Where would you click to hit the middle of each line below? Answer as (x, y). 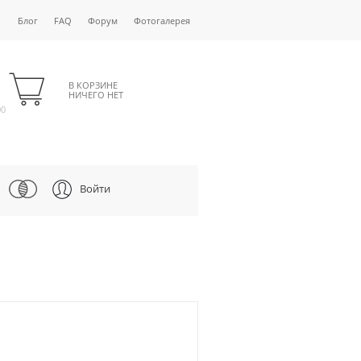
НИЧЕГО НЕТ (95, 95)
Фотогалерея (162, 21)
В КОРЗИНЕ (93, 85)
